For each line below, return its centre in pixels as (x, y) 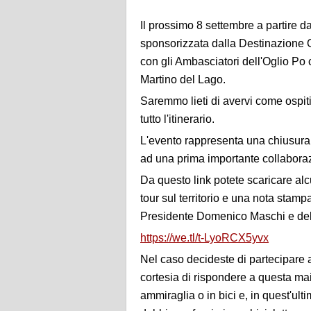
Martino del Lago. (183, 79)
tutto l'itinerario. (177, 119)
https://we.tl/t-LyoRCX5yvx (204, 237)
